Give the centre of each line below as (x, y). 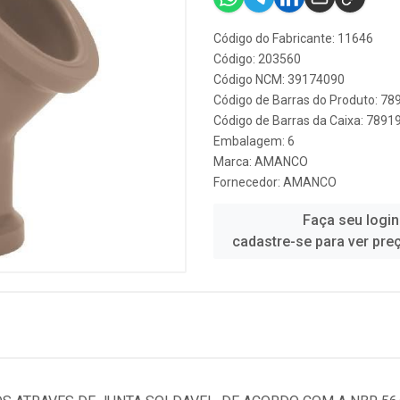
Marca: (234, 162)
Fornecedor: (248, 182)
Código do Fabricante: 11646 (293, 38)
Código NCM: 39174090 (279, 79)
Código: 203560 (257, 59)
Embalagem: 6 (254, 141)
